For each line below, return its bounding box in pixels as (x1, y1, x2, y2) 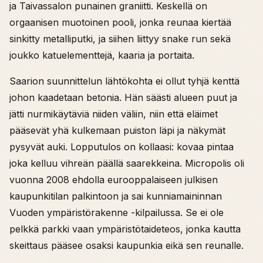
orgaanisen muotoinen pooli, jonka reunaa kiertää (9, 16, 231, 28)
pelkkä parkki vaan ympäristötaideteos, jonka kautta (9, 222, 241, 235)
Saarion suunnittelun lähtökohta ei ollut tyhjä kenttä (9, 75, 240, 87)
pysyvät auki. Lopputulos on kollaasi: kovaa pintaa (9, 140, 234, 153)
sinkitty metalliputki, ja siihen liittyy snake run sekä (9, 32, 231, 45)
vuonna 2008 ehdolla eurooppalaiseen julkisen (9, 173, 218, 186)
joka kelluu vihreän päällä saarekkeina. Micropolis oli (9, 157, 244, 169)
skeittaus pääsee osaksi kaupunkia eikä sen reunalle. (9, 239, 244, 251)
